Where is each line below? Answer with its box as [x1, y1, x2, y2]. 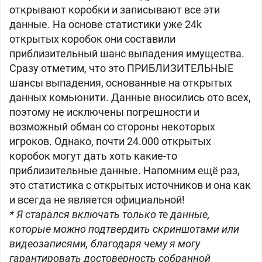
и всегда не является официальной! [9, 194, 185, 206]
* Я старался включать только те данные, [9, 208, 210, 220]
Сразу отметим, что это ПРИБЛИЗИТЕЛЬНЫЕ [9, 62, 233, 74]
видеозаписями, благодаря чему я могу [9, 237, 200, 250]
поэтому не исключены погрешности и [9, 106, 199, 118]
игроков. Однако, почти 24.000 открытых [9, 135, 211, 147]
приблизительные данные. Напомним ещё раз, [9, 164, 240, 177]
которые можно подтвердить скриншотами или [9, 223, 239, 235]
